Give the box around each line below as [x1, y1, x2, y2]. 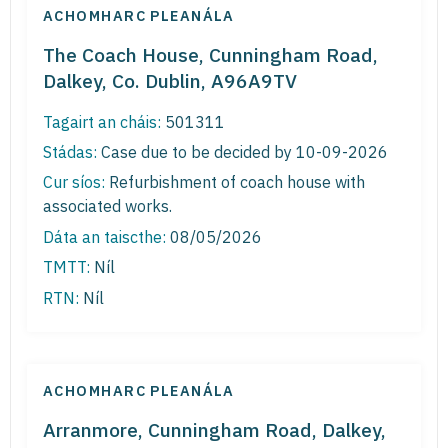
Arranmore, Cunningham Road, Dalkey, [43, 416, 386, 442]
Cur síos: [43, 172, 105, 193]
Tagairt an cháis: [43, 111, 161, 132]
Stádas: [43, 141, 97, 162]
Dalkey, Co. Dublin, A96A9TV [43, 67, 297, 93]
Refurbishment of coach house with [105, 172, 365, 193]
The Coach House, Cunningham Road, [43, 41, 378, 67]
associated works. [43, 196, 172, 217]
